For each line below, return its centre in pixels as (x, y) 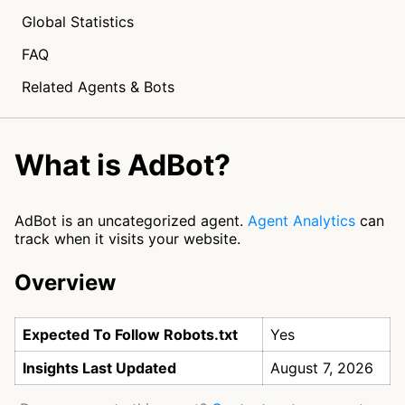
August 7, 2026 (322, 368)
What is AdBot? (122, 165)
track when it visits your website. (127, 239)
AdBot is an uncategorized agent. (131, 221)
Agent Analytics (301, 221)
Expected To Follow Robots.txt (130, 334)
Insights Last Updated (99, 368)
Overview (65, 283)
